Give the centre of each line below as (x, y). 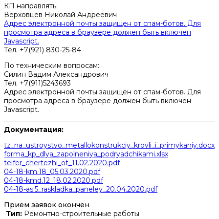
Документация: (34, 130)
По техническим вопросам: (52, 66)
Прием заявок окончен (47, 205)
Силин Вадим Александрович (56, 75)
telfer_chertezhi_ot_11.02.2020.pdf (62, 163)
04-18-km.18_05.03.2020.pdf (52, 172)
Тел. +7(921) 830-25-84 (43, 50)
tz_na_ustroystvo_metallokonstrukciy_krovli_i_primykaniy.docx (109, 145)
